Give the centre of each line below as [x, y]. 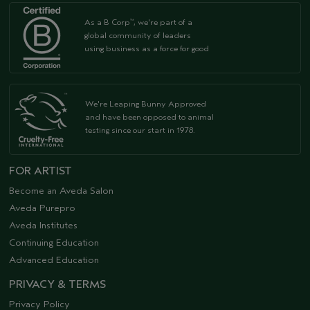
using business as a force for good [147, 48]
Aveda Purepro [42, 208]
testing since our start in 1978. [140, 130]
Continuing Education [54, 242]
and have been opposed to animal [149, 117]
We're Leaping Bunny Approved [146, 103]
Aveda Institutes [43, 225]
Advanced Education [54, 259]
